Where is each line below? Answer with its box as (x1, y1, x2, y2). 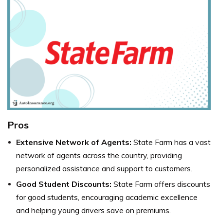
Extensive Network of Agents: (16, 137, 131, 147)
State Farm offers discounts (111, 179, 210, 189)
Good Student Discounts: (16, 179, 111, 189)
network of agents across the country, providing (16, 150, 182, 160)
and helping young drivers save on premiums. (16, 205, 171, 215)
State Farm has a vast (131, 137, 211, 147)
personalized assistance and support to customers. (16, 163, 192, 173)
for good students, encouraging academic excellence (16, 192, 198, 202)
